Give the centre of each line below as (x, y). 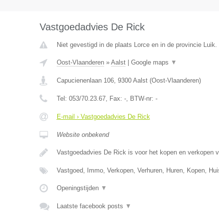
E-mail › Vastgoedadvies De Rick (103, 117)
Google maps (151, 62)
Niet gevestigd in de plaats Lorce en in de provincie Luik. (137, 45)
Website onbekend (83, 135)
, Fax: (115, 99)
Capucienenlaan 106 (85, 80)
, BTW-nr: (141, 99)
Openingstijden (78, 188)
